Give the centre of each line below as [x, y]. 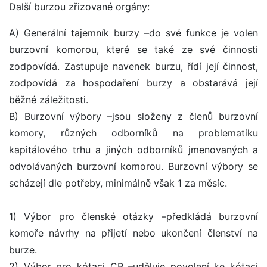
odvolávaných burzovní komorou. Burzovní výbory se [133, 167]
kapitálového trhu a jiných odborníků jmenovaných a [133, 150]
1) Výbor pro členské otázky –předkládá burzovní [133, 217]
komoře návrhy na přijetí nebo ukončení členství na [133, 233]
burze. [23, 250]
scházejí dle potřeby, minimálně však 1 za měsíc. [118, 183]
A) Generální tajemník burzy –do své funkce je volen [133, 33]
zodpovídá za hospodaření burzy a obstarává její [133, 83]
